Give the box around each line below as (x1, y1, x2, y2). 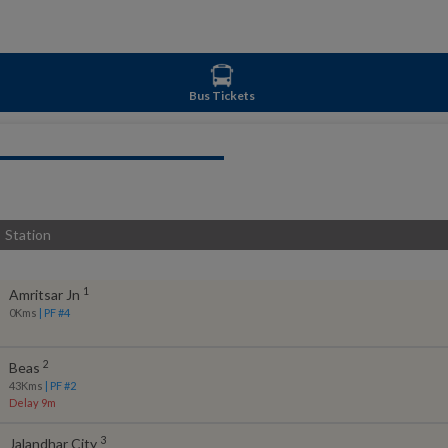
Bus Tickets (188, 88, 255, 103)
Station (5, 226, 51, 243)
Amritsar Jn (8, 286, 80, 303)
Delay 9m (8, 396, 56, 409)
